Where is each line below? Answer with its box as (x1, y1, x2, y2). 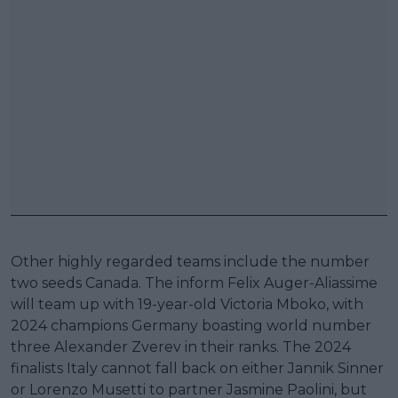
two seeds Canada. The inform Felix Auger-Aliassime (11, 274, 378, 291)
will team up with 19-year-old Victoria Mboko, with (11, 295, 363, 313)
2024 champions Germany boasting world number (11, 316, 371, 334)
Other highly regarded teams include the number (11, 252, 370, 270)
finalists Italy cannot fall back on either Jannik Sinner (11, 359, 384, 377)
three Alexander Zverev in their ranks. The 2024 (11, 338, 351, 355)
